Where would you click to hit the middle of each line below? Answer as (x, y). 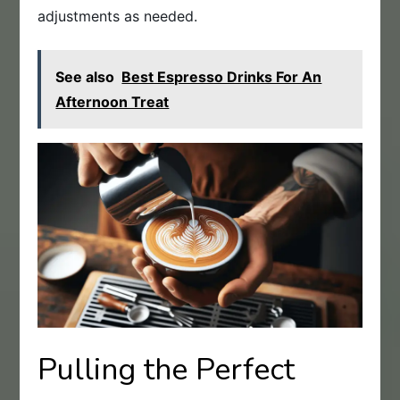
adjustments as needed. (118, 16)
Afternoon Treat (112, 101)
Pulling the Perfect (167, 370)
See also (85, 76)
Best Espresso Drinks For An (222, 76)
